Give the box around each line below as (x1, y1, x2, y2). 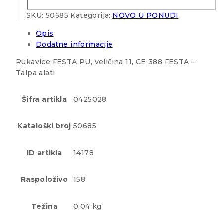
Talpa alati (16, 68, 55, 78)
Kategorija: (70, 11, 113, 20)
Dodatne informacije (36, 40, 113, 49)
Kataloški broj (17, 121, 71, 131)
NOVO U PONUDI (112, 11, 179, 20)
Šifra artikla (21, 95, 67, 104)
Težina (31, 202, 58, 211)
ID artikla (26, 148, 62, 158)
